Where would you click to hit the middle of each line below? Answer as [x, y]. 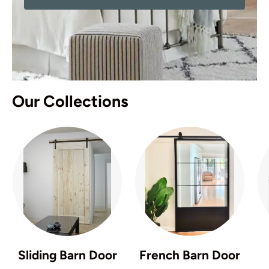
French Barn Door [190, 255]
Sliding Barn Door [67, 255]
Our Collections [70, 101]
